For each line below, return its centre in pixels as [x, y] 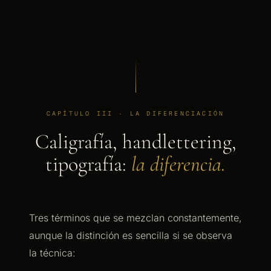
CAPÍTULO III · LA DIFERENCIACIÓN [135, 113]
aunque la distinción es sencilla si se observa [131, 235]
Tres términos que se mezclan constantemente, [135, 218]
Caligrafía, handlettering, [135, 142]
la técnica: [52, 253]
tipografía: [88, 164]
